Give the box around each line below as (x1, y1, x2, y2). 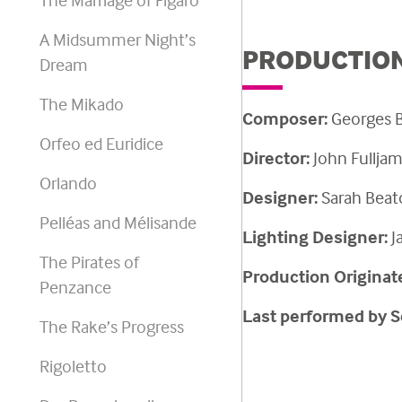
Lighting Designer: (242, 225, 388, 248)
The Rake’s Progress (39, 315, 184, 337)
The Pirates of (39, 250, 139, 273)
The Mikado (39, 92, 124, 115)
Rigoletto (39, 354, 107, 377)
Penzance (39, 275, 111, 298)
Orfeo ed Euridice (39, 132, 163, 154)
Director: (242, 146, 310, 169)
